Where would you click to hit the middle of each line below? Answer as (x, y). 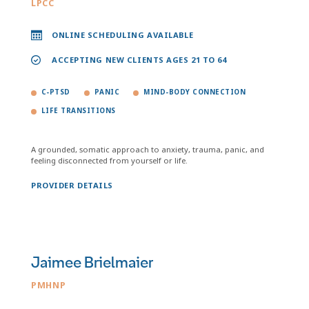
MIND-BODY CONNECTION (195, 92)
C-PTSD (56, 92)
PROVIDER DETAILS (72, 185)
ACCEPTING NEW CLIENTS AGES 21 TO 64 (139, 60)
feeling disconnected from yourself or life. (109, 160)
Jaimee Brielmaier (92, 263)
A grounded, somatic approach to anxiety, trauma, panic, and (148, 149)
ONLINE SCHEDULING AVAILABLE (123, 35)
